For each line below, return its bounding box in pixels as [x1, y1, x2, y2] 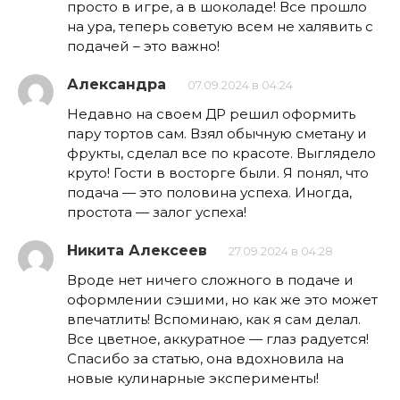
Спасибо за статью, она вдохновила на [67, 350, 344, 368]
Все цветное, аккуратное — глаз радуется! [67, 330, 369, 348]
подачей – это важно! [67, 37, 220, 55]
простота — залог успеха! [67, 204, 246, 221]
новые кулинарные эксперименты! [67, 370, 319, 387]
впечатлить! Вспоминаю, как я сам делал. [67, 311, 361, 329]
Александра [67, 76, 166, 94]
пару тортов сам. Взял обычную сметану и [67, 125, 367, 143]
